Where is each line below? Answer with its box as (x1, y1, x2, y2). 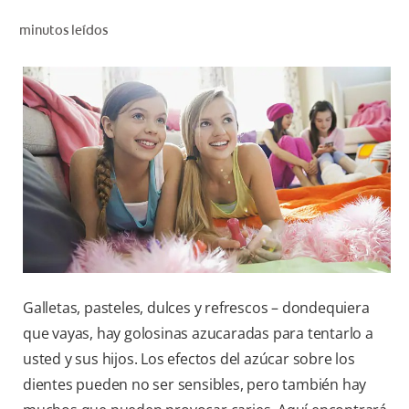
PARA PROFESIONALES (244, 119, 380, 133)
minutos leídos (18, 21, 108, 38)
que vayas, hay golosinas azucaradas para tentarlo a (23, 323, 373, 344)
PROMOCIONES (288, 159, 380, 173)
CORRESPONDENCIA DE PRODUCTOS (173, 37, 380, 53)
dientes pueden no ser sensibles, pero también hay (23, 374, 367, 395)
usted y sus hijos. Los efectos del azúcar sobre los (23, 349, 355, 370)
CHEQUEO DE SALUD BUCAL (226, 19, 380, 35)
